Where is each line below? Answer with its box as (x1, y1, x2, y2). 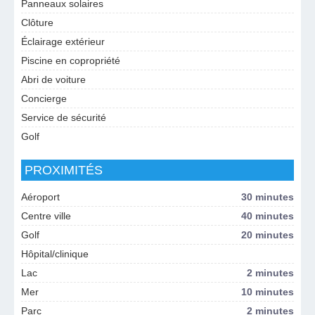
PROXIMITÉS (25, 163, 103, 177)
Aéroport (21, 191, 60, 202)
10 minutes (241, 286, 294, 297)
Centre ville (21, 210, 71, 221)
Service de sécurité (21, 112, 106, 123)
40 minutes (241, 210, 294, 221)
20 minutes (241, 229, 294, 240)
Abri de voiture (21, 74, 86, 85)
